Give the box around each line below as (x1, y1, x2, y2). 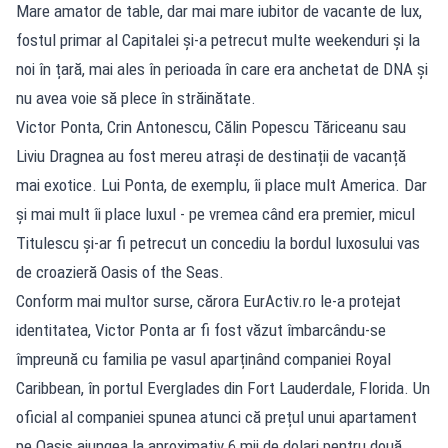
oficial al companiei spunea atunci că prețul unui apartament (16, 406, 417, 427)
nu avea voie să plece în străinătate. (16, 87, 256, 108)
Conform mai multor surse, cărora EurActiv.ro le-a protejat (16, 290, 401, 311)
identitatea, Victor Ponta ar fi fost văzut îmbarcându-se (16, 319, 386, 340)
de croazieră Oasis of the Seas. (16, 261, 224, 282)
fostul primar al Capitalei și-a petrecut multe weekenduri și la (16, 29, 420, 50)
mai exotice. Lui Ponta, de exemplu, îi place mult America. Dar (16, 174, 427, 195)
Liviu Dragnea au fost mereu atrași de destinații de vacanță (16, 145, 406, 166)
